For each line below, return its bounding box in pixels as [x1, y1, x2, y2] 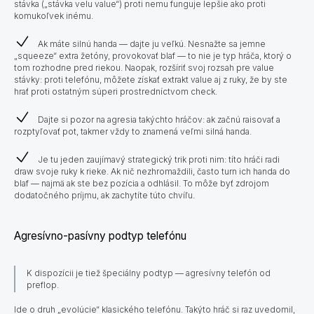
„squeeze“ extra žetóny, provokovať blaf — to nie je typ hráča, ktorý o [14, 50, 292, 61]
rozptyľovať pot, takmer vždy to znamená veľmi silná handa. [14, 125, 252, 137]
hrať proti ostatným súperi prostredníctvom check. [14, 86, 217, 97]
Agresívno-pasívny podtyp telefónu [14, 228, 189, 243]
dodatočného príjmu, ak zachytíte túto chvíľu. [14, 189, 195, 200]
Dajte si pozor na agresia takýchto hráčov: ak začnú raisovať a [38, 114, 280, 125]
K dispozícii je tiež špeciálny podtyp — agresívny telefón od [27, 267, 271, 278]
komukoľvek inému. [14, 10, 93, 21]
